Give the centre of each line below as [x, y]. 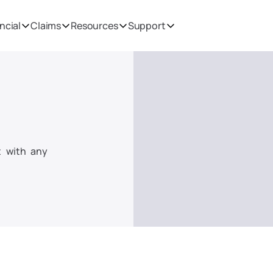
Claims [46, 26]
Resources [94, 26]
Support [147, 26]
